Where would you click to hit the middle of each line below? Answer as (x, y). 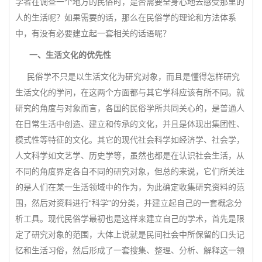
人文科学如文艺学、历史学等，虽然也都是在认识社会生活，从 (130, 156)
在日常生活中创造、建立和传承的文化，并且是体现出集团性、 (130, 124)
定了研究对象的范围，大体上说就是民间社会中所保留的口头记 (130, 235)
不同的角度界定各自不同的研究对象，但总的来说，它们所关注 (130, 171)
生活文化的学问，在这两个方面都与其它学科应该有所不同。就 (130, 92)
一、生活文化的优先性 (69, 55)
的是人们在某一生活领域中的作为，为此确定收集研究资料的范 (130, 187)
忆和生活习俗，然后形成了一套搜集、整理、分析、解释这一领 (130, 250)
